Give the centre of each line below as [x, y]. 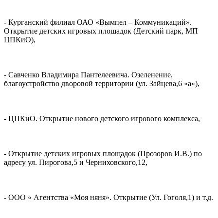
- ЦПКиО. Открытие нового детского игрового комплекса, [102, 119]
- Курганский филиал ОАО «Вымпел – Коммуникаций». [98, 22]
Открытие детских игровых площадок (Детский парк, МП [101, 31]
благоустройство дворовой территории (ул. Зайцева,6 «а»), [102, 84]
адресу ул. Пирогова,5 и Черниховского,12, [76, 163]
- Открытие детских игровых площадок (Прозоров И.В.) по [103, 154]
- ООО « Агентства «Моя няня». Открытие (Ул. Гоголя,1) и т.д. [109, 198]
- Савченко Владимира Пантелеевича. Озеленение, [88, 75]
